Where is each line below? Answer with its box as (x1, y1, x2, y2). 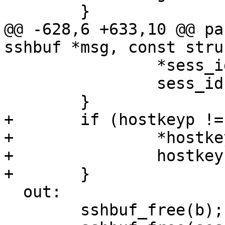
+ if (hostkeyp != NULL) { (4, 110, 14, 129)
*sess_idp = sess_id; (4, 56, 14, 75)
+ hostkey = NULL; (4, 147, 14, 165)
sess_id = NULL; (4, 74, 14, 93)
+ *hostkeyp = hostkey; (4, 129, 14, 147)
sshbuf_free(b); (4, 201, 14, 219)
